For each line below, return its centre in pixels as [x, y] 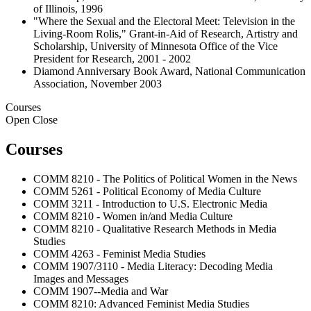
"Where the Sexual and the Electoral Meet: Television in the [164, 21]
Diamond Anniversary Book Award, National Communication [169, 71]
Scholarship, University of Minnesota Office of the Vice [155, 46]
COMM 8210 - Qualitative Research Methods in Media [155, 228]
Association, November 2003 [98, 83]
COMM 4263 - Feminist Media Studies [119, 253]
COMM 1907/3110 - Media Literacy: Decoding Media [153, 266]
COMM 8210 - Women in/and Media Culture [133, 216]
